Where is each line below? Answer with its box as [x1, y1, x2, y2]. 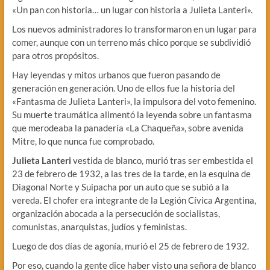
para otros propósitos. [11, 49, 99, 61]
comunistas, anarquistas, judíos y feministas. [11, 221, 187, 232]
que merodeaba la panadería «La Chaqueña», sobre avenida [11, 122, 243, 133]
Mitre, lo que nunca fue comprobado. [11, 135, 154, 146]
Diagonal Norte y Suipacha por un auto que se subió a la [11, 181, 229, 192]
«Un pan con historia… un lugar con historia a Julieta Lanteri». [11, 4, 253, 15]
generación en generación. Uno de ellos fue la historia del [11, 82, 235, 93]
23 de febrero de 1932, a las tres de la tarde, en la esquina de [11, 168, 251, 179]
